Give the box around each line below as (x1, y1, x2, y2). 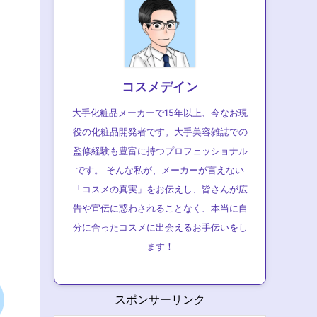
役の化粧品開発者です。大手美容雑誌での (72, 127, 248, 137)
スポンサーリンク (115, 292, 205, 306)
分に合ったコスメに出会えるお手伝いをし (72, 222, 248, 233)
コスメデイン (122, 79, 198, 94)
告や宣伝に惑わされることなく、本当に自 (72, 203, 248, 214)
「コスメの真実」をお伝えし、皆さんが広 (72, 184, 248, 195)
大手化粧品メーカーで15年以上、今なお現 (72, 108, 248, 118)
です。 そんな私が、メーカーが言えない (76, 165, 244, 175)
